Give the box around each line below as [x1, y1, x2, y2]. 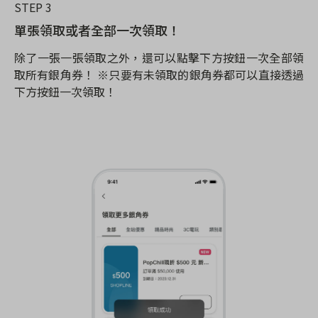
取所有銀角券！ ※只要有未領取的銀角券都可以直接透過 [14, 65, 304, 83]
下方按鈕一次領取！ [14, 82, 116, 100]
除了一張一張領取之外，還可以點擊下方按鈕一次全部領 [14, 48, 304, 66]
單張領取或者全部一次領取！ [14, 20, 180, 39]
